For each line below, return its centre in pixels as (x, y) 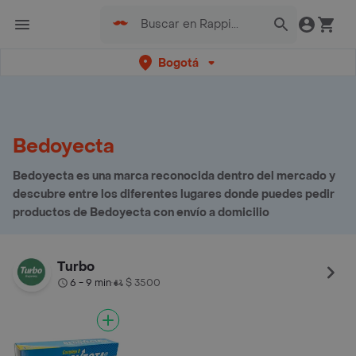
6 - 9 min (91, 283)
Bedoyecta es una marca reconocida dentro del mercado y (174, 176)
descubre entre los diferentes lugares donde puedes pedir (174, 194)
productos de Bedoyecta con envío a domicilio (141, 213)
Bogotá (178, 63)
